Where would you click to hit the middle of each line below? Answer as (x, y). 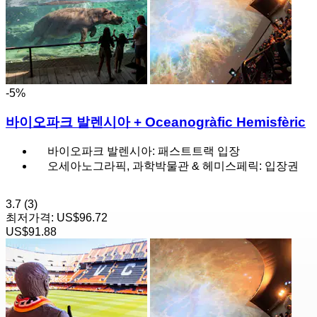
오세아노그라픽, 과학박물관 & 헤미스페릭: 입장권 (173, 166)
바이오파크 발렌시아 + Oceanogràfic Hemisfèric (156, 122)
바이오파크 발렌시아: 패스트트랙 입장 (144, 151)
